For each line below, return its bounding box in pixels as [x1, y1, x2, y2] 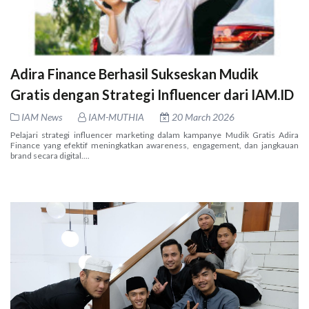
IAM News [21, 110, 62, 123]
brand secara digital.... [10, 150, 90, 161]
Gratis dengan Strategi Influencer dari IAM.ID [10, 86, 294, 103]
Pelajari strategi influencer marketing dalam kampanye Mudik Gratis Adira [10, 129, 299, 140]
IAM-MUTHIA [86, 110, 144, 123]
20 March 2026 [170, 110, 235, 123]
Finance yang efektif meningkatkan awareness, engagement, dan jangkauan [10, 139, 299, 150]
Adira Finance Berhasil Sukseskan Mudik [10, 65, 259, 82]
